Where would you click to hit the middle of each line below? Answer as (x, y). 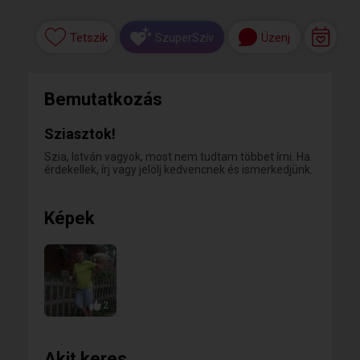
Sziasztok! (80, 134)
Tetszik (88, 38)
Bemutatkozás (103, 99)
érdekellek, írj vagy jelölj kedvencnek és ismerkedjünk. (178, 170)
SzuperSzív (184, 37)
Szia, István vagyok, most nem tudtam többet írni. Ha (177, 157)
